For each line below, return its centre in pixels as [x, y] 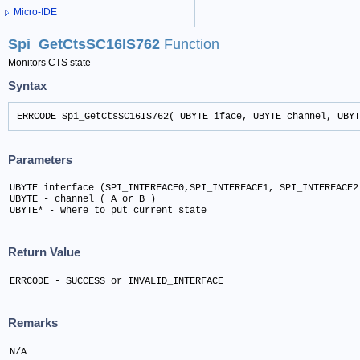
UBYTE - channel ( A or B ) [83, 199]
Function [192, 45]
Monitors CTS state [49, 63]
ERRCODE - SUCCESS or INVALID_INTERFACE [117, 281]
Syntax [27, 85]
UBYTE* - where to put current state [108, 211]
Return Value [44, 252]
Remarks [33, 323]
